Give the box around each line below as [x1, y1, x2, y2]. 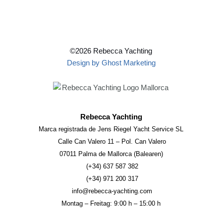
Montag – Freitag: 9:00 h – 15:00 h [61, 200, 161, 208]
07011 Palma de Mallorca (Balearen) [59, 150, 163, 158]
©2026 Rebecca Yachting [70, 47, 152, 55]
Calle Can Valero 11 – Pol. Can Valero [56, 138, 166, 146]
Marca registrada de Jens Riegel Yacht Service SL [39, 125, 183, 133]
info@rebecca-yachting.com [70, 187, 152, 195]
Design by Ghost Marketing [66, 59, 156, 67]
